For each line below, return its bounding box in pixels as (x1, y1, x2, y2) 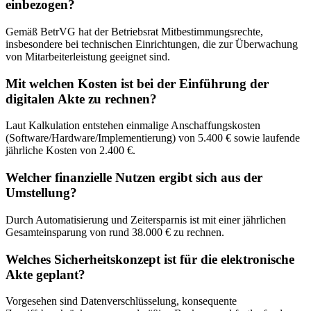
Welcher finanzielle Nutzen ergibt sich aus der (6, 170, 262, 185)
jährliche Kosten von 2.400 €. (6, 144, 135, 157)
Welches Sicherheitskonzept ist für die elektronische (6, 251, 294, 267)
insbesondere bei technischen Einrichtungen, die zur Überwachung (6, 37, 298, 50)
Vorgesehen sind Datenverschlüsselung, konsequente (6, 295, 237, 308)
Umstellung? (6, 185, 77, 201)
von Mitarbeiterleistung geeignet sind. (6, 50, 170, 62)
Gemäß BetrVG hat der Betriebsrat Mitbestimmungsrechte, (6, 25, 263, 37)
